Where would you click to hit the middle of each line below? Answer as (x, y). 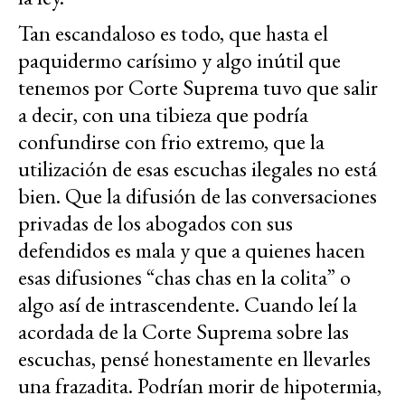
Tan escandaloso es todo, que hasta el (173, 33)
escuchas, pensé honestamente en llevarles (194, 358)
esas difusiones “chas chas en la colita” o (184, 277)
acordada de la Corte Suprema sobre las (184, 331)
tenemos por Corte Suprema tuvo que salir (198, 87)
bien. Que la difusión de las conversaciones (198, 195)
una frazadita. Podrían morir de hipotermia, (200, 385)
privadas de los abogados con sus (155, 222)
